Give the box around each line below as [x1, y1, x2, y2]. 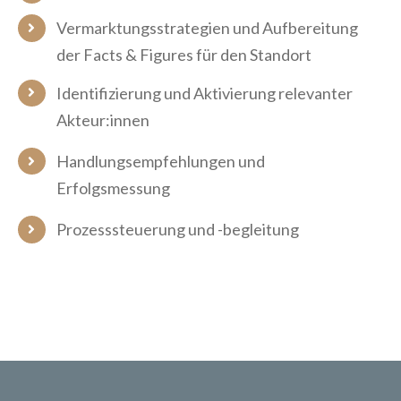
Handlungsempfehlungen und [56, 150, 266, 171]
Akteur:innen [56, 109, 150, 130]
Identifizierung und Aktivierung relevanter [56, 82, 354, 103]
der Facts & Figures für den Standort [56, 45, 312, 64]
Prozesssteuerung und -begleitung [56, 219, 300, 240]
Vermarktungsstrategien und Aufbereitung [56, 18, 359, 38]
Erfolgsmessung [56, 177, 171, 198]
